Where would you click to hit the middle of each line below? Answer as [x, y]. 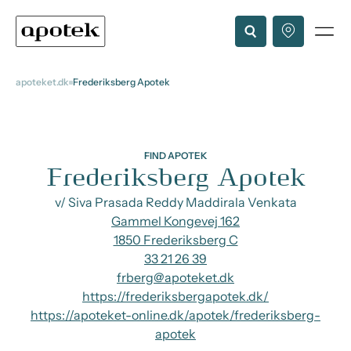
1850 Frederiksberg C [175, 240]
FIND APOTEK [175, 156]
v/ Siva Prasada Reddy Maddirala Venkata [175, 202]
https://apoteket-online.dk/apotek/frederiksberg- [175, 315]
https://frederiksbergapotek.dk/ [175, 296]
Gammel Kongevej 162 [175, 221]
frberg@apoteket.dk [175, 277]
